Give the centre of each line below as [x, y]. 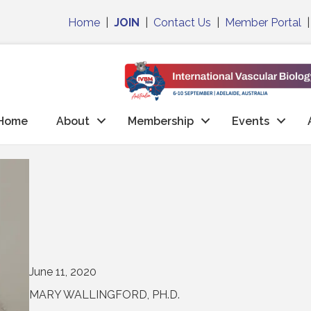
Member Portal [263, 22]
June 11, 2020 [63, 271]
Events [251, 121]
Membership [161, 121]
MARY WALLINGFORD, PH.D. [105, 294]
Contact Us [183, 22]
